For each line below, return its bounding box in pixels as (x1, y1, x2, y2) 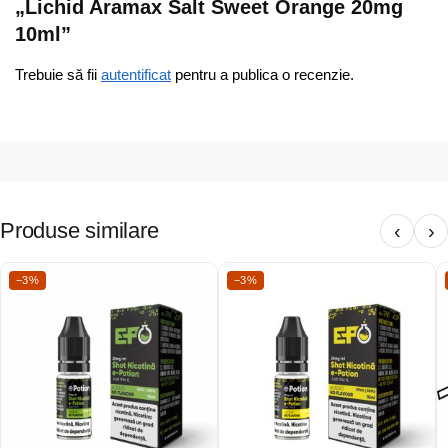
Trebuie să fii (15, 65, 101, 83)
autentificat (101, 65, 171, 83)
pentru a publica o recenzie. (171, 65, 354, 83)
